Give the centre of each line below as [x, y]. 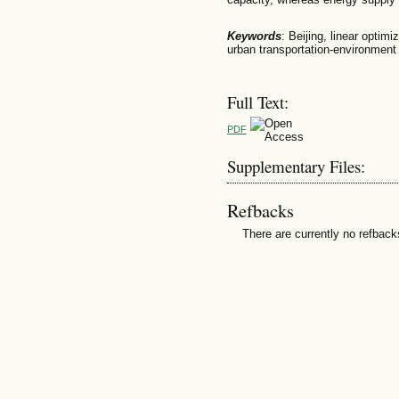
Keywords [254, 37]
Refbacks [260, 210]
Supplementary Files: [296, 166]
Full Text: [257, 102]
